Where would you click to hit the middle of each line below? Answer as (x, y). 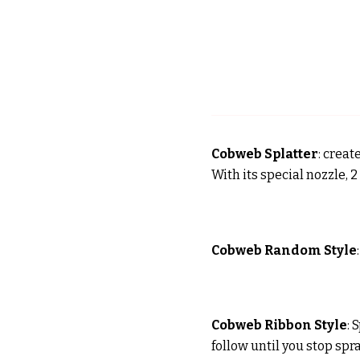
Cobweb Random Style (284, 250)
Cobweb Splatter (264, 153)
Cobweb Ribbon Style (279, 325)
